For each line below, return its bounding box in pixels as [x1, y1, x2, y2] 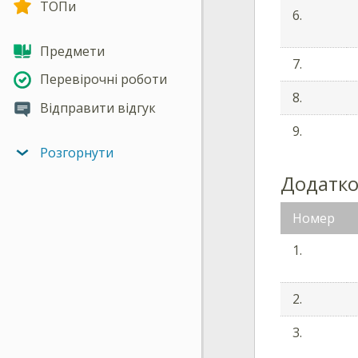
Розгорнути [40, 143, 113, 161]
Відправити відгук [40, 99, 156, 117]
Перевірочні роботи [40, 70, 167, 89]
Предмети [40, 42, 105, 60]
